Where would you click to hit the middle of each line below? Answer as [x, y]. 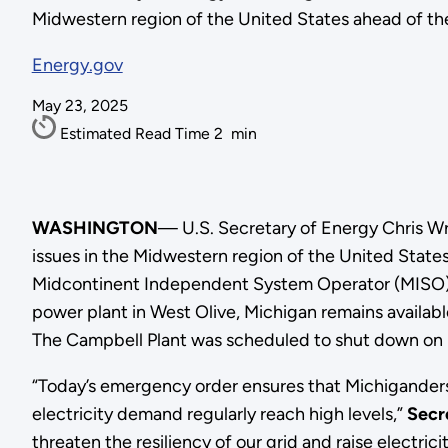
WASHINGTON [94, 228]
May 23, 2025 [79, 106]
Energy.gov [77, 65]
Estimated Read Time [136, 134]
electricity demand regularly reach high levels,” [219, 414]
